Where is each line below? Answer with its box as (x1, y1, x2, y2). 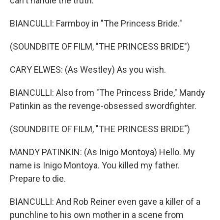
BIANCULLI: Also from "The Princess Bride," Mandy (10, 87, 205, 98)
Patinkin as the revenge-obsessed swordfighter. (10, 101, 196, 111)
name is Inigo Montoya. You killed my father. (10, 160, 180, 170)
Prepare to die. (10, 173, 66, 184)
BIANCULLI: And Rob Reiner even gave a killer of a (10, 196, 200, 207)
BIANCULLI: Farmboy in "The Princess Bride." (10, 18, 182, 28)
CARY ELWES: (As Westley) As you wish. (10, 64, 166, 75)
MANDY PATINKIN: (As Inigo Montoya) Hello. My (10, 147, 195, 157)
